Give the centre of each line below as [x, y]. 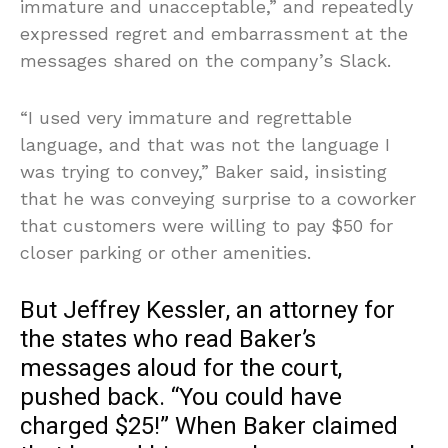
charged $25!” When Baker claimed [209, 426]
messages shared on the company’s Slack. [205, 60]
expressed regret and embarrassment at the [214, 33]
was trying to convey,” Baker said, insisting [203, 171]
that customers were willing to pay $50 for [206, 225]
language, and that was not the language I [205, 144]
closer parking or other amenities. [165, 252]
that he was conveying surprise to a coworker [218, 198]
